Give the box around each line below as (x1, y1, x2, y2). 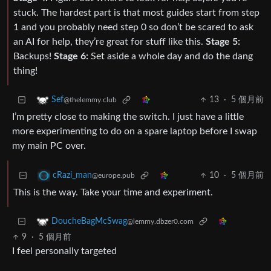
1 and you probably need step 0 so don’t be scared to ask (13, 22, 253, 33)
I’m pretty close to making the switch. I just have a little (12, 112, 244, 122)
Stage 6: (54, 51, 88, 62)
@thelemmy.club (64, 96, 117, 104)
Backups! (13, 51, 54, 62)
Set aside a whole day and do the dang (88, 51, 253, 62)
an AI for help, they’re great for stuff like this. (13, 37, 206, 47)
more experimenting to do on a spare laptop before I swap (12, 126, 257, 137)
